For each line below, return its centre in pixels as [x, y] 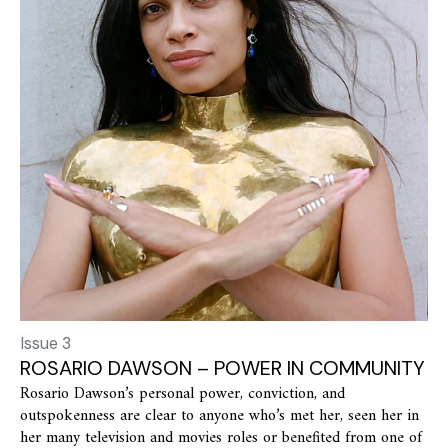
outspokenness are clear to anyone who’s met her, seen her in [219, 416]
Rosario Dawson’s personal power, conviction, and [182, 394]
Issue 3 [45, 344]
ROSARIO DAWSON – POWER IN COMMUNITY [222, 368]
